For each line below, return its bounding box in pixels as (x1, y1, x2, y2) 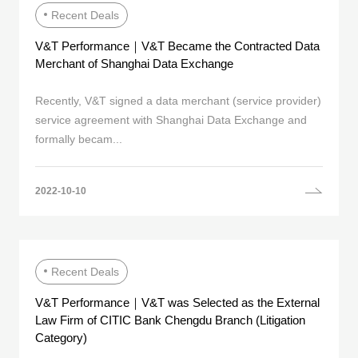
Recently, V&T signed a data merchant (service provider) (35, 93, 321, 107)
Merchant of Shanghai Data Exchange (35, 57, 233, 71)
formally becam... (35, 132, 122, 145)
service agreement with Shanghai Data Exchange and (35, 113, 307, 126)
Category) (35, 330, 87, 344)
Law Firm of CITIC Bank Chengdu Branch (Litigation (35, 312, 305, 327)
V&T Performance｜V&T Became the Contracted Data (35, 39, 320, 54)
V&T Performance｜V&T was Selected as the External (35, 295, 320, 309)
